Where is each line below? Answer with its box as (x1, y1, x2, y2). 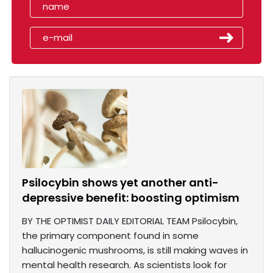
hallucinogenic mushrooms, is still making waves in (22, 244, 248, 257)
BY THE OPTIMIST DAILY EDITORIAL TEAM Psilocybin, (22, 214, 238, 228)
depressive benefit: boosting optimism (22, 190, 239, 206)
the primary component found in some (22, 229, 199, 243)
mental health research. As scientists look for (22, 258, 227, 272)
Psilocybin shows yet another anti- (22, 175, 219, 191)
